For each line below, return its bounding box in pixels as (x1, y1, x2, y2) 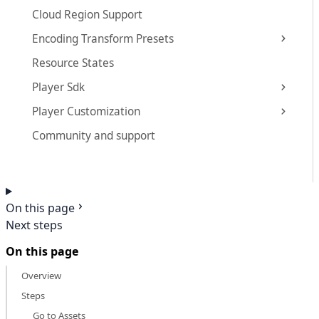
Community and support (32, 128, 156, 144)
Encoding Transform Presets (32, 31, 174, 46)
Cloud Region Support (32, 6, 143, 22)
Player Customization (32, 104, 141, 120)
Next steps (6, 217, 63, 234)
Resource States (32, 55, 115, 70)
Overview (21, 269, 61, 283)
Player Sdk (32, 80, 85, 95)
